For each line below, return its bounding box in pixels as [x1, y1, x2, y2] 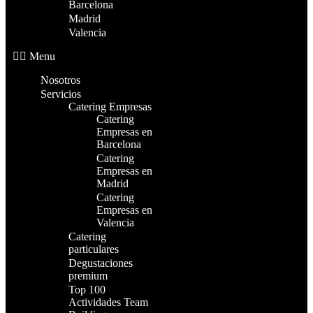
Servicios [41, 88, 81, 100]
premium [68, 270, 108, 282]
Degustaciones [68, 257, 133, 269]
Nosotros [41, 74, 80, 86]
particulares [68, 243, 119, 255]
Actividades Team [68, 296, 148, 308]
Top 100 [68, 284, 105, 296]
